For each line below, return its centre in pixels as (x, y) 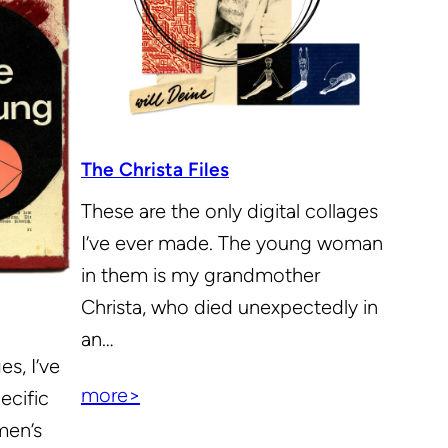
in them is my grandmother (200, 275)
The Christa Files (154, 169)
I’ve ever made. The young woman (231, 243)
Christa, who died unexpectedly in (229, 307)
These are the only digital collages (229, 211)
